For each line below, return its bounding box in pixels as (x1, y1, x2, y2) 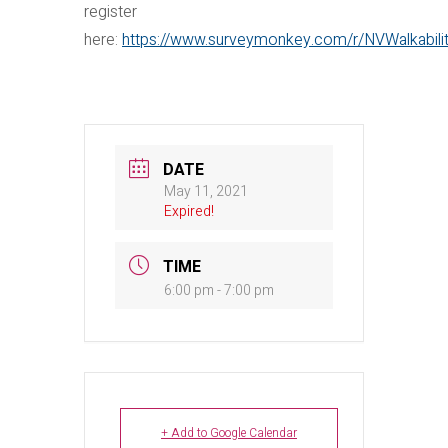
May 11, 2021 (164, 181, 248, 202)
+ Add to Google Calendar (161, 424, 297, 442)
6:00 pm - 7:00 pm (164, 280, 274, 301)
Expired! (164, 201, 214, 222)
